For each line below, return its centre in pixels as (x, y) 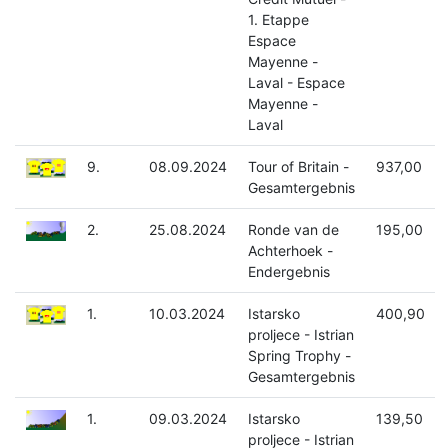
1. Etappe (278, 20)
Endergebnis (288, 272)
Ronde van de (293, 230)
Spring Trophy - (299, 356)
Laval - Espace (296, 83)
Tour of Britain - (298, 167)
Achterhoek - (290, 251)
